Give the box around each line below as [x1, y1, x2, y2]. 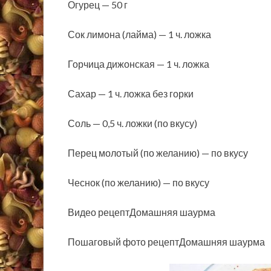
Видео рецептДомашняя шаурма [68, 206, 215, 218]
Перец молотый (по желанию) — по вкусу [68, 147, 248, 159]
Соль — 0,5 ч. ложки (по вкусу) [68, 117, 197, 129]
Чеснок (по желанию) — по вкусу [68, 177, 209, 189]
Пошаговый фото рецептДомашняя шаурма [68, 236, 265, 248]
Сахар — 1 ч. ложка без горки [68, 88, 194, 100]
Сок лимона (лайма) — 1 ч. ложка [68, 28, 211, 41]
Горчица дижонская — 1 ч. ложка [68, 58, 209, 70]
